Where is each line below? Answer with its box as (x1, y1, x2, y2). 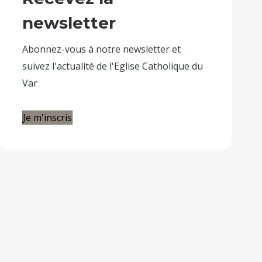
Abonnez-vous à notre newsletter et (22, 42, 181, 56)
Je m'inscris (23, 111, 73, 124)
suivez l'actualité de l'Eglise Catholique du (22, 59, 204, 73)
